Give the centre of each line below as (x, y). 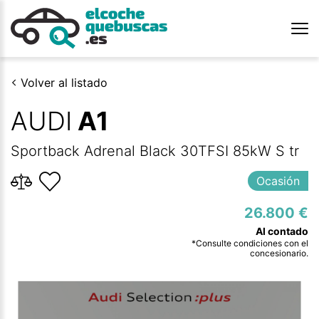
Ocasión (278, 181)
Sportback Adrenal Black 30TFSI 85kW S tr (155, 151)
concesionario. (279, 253)
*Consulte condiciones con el (250, 243)
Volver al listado (64, 83)
